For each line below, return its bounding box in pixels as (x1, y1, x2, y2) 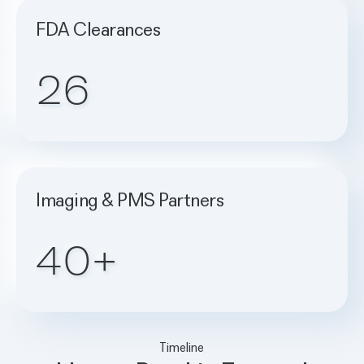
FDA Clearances (36, 16, 161, 41)
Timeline (159, 338, 205, 355)
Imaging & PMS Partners (36, 187, 224, 211)
